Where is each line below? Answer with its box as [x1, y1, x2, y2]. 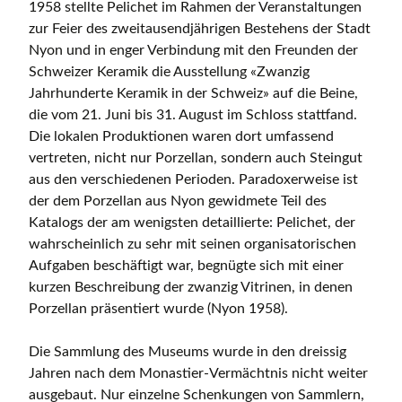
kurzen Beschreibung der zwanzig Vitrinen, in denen [29, 280, 353, 295]
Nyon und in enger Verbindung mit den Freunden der [29, 43, 358, 58]
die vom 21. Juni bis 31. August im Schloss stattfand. [29, 108, 357, 123]
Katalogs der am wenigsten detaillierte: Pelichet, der [29, 215, 355, 231]
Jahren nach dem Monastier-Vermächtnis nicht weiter [29, 366, 368, 381]
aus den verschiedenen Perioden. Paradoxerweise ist [29, 172, 358, 188]
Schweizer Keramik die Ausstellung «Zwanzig [29, 65, 310, 80]
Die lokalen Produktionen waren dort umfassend [29, 129, 334, 144]
